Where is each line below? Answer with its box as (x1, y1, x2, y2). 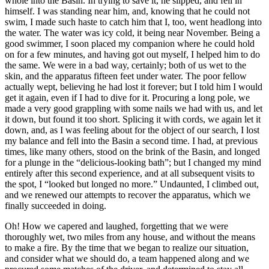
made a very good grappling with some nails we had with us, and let (5, 103, 262, 114)
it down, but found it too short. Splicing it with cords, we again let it (5, 114, 261, 125)
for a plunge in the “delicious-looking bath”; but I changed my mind (5, 157, 261, 168)
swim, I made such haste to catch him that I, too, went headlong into (5, 17, 262, 28)
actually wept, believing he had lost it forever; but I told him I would (5, 82, 262, 92)
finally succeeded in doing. (5, 201, 106, 211)
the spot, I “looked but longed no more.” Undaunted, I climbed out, (5, 179, 259, 190)
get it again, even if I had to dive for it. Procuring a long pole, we (5, 92, 250, 103)
